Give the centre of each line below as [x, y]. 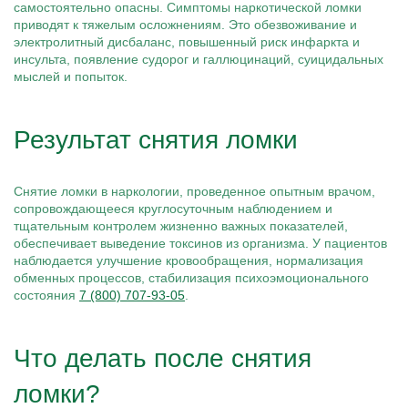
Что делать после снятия [163, 358]
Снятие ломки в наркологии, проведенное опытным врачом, [194, 191]
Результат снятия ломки [156, 140]
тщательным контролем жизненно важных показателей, [181, 226]
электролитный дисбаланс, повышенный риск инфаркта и [187, 42]
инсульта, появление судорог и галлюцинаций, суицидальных [199, 59]
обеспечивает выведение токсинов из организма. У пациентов [200, 243]
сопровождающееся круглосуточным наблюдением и [173, 209]
